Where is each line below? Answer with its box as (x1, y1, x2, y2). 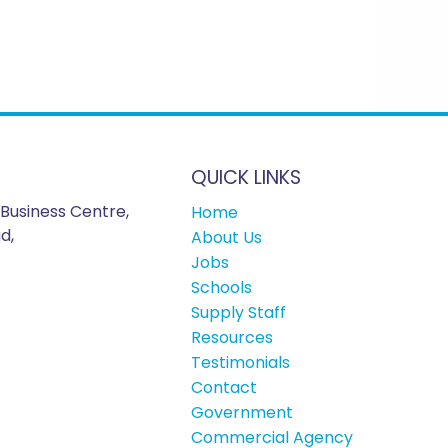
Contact (190, 375, 257, 399)
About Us (190, 225, 262, 249)
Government (190, 400, 293, 424)
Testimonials (190, 350, 290, 374)
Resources (190, 325, 273, 349)
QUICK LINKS (190, 163, 301, 191)
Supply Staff (190, 300, 286, 324)
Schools (190, 275, 252, 299)
